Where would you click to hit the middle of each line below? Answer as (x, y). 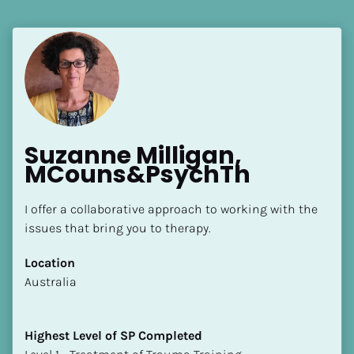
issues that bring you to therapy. (118, 228)
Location (50, 262)
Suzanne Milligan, (133, 155)
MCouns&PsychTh (137, 174)
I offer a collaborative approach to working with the (171, 209)
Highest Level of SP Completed (113, 335)
